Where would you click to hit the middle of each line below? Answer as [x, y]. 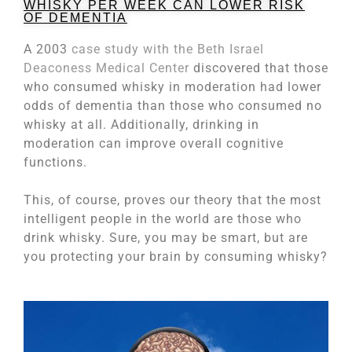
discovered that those [261, 68]
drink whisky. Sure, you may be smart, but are [166, 238]
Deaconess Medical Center [108, 68]
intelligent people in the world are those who [163, 219]
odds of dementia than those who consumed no [173, 106]
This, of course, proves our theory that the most [172, 200]
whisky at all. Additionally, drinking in [141, 125]
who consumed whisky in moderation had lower [172, 87]
